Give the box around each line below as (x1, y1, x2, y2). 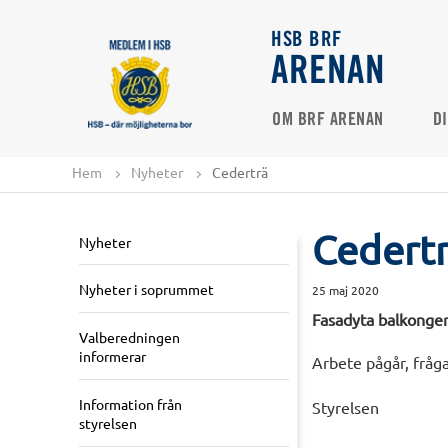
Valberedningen (79, 328, 180, 347)
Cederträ (212, 162, 268, 181)
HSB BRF (271, 31, 342, 50)
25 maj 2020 (312, 282, 379, 299)
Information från (79, 395, 182, 414)
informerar (79, 347, 146, 366)
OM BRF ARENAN (272, 112, 384, 129)
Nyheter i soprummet (79, 280, 214, 299)
